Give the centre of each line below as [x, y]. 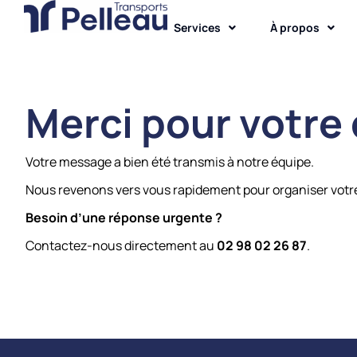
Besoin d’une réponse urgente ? [124, 217]
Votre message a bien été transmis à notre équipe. [170, 161]
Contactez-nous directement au [121, 245]
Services [197, 27]
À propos [294, 27]
